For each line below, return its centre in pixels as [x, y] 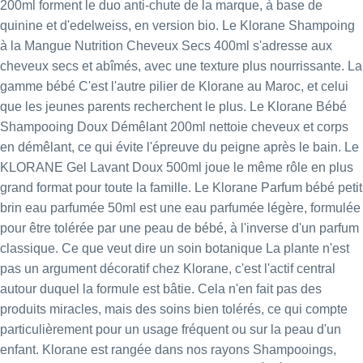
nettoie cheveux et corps [277, 127]
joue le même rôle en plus [278, 168]
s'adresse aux [291, 46]
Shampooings [293, 350]
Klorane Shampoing [297, 26]
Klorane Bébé [307, 107]
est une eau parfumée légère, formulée [248, 208]
